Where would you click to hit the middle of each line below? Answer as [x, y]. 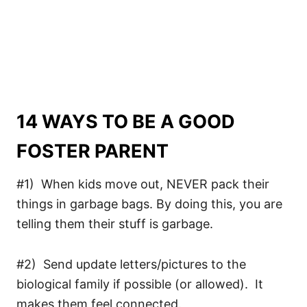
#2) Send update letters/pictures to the [131, 265]
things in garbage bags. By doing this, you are [149, 204]
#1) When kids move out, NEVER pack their [143, 184]
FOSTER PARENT [93, 151]
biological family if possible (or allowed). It [140, 284]
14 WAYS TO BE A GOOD [126, 122]
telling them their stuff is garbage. [115, 224]
